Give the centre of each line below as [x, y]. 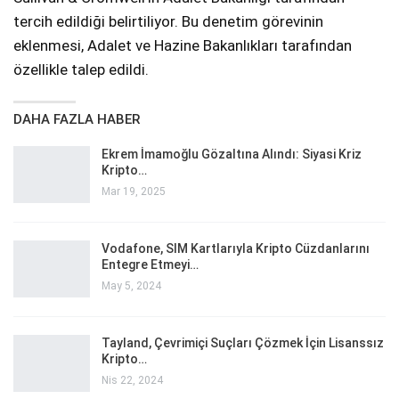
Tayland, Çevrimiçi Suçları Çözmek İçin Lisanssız [243, 343]
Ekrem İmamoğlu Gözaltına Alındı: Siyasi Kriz [232, 155]
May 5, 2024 [131, 286]
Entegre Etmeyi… [150, 265]
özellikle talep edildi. [81, 70]
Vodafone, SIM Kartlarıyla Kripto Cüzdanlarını [236, 249]
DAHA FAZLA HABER [77, 120]
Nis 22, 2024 [132, 381]
